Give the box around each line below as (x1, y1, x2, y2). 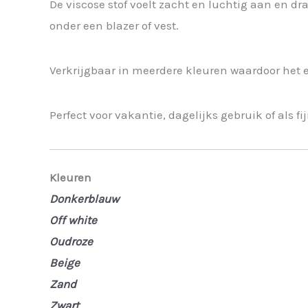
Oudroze (49, 234, 93, 249)
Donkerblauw (49, 192, 119, 206)
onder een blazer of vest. (49, 18, 179, 32)
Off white (49, 213, 97, 228)
